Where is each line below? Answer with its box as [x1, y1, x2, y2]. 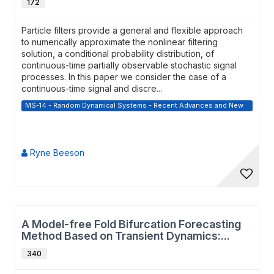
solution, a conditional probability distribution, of [21, 48, 214, 59]
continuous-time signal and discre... [21, 83, 162, 94]
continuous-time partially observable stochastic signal [21, 60, 237, 70]
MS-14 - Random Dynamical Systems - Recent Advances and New [25, 101, 243, 109]
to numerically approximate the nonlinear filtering [21, 37, 218, 47]
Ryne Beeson [30, 147, 84, 158]
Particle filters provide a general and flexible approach [21, 25, 243, 35]
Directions [25, 110, 61, 119]
